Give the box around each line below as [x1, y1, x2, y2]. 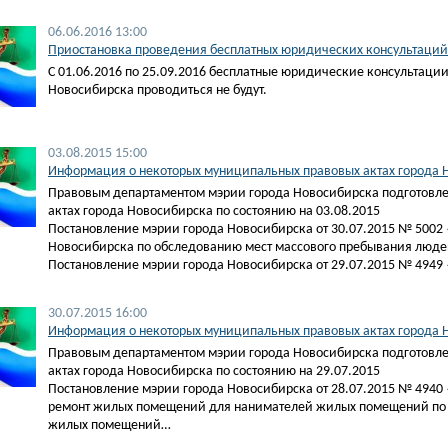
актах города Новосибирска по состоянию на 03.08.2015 [48, 203, 380, 219]
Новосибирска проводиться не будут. [48, 83, 267, 98]
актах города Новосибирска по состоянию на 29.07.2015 [48, 363, 380, 379]
